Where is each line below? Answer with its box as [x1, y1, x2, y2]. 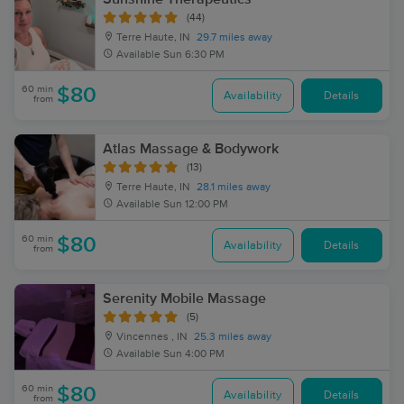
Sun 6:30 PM [163, 50, 225, 60]
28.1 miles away [197, 182, 271, 193]
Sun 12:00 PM [163, 199, 228, 210]
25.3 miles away [194, 332, 271, 343]
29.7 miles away [197, 32, 272, 43]
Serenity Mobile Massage [103, 291, 266, 306]
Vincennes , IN [114, 332, 188, 343]
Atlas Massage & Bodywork [103, 142, 279, 156]
